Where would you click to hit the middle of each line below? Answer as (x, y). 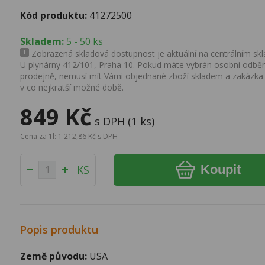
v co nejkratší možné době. (72, 87)
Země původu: (54, 256)
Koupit (220, 170)
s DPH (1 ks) (125, 121)
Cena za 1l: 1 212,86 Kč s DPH (69, 136)
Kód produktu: (54, 15)
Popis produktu (59, 229)
